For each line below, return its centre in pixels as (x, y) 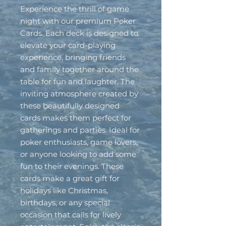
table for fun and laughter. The (77, 81)
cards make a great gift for (70, 178)
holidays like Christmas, (64, 190)
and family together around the (79, 69)
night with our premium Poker (78, 21)
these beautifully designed (70, 106)
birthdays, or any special (65, 203)
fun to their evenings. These (72, 166)
